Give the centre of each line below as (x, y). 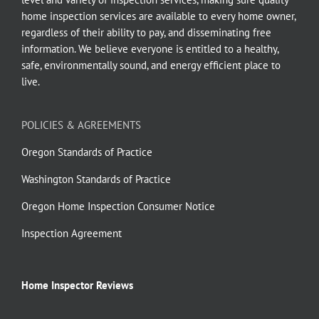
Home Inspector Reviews (77, 285)
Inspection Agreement (72, 233)
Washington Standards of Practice (96, 179)
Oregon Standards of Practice (87, 152)
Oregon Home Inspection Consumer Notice (118, 206)
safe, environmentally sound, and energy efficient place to (151, 65)
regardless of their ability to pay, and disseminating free (146, 32)
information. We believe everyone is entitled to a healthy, (150, 48)
